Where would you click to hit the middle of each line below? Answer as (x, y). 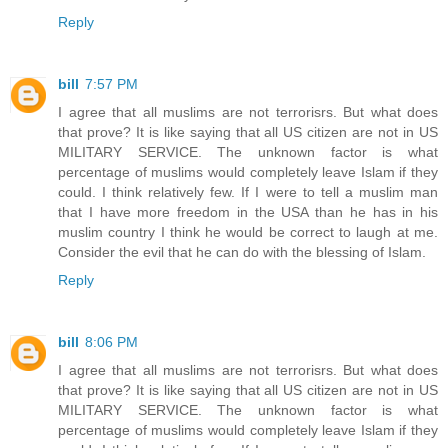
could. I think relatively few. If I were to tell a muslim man (248, 192)
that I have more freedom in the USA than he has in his (248, 212)
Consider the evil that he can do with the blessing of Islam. (242, 252)
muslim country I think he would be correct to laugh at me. (248, 232)
